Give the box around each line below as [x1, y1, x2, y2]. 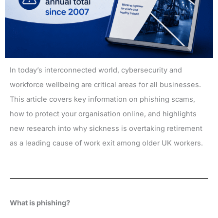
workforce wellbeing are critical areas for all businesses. [10, 80, 201, 90]
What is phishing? [10, 199, 70, 208]
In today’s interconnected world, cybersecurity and [10, 66, 182, 75]
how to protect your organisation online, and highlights [10, 109, 197, 119]
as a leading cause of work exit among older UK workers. [10, 139, 203, 148]
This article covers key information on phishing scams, [10, 95, 195, 104]
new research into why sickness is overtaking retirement [10, 124, 202, 133]
